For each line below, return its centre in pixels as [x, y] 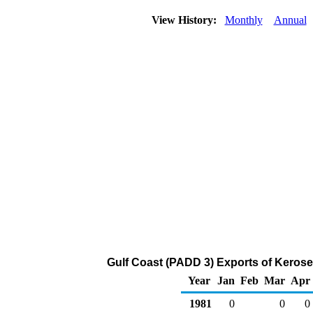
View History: [185, 20]
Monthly [243, 20]
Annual [290, 20]
